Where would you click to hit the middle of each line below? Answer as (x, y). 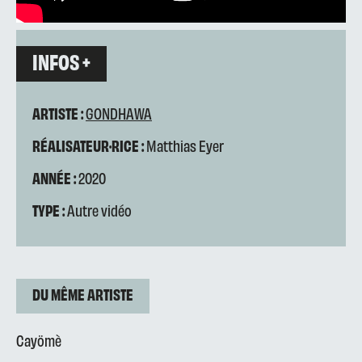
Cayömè (39, 340)
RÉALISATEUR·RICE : (88, 145)
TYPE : (48, 210)
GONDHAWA (119, 113)
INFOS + (61, 61)
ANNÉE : (54, 177)
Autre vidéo (99, 210)
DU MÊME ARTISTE (83, 294)
